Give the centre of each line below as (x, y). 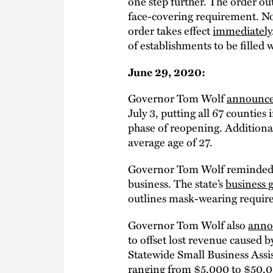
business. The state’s (177, 183)
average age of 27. (170, 142)
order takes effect (170, 30)
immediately (242, 30)
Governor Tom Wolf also (188, 224)
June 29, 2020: (167, 72)
